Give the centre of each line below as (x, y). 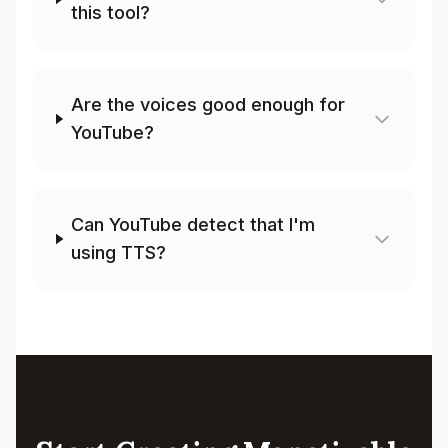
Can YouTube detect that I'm (193, 224)
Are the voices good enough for (207, 104)
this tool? (110, 12)
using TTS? (119, 252)
